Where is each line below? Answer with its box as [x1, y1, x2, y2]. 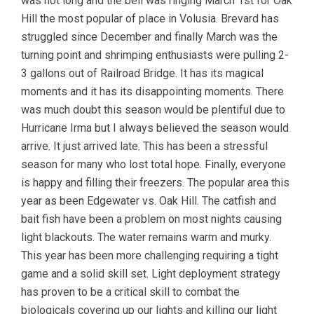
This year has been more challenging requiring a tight [21, 248, 278, 262]
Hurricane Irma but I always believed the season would [21, 121, 289, 135]
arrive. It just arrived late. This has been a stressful [21, 139, 268, 153]
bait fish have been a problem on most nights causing [21, 212, 282, 226]
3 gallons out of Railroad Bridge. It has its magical [21, 66, 264, 80]
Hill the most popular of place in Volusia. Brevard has [21, 11, 279, 25]
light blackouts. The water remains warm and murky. [21, 230, 271, 244]
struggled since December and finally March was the [21, 29, 278, 43]
